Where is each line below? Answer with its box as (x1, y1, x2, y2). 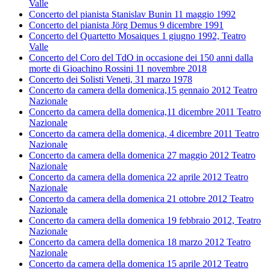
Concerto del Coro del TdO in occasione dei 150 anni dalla (29, 52, 253, 63)
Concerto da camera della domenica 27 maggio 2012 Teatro (29, 150, 256, 161)
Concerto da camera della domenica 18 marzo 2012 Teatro (29, 237, 251, 248)
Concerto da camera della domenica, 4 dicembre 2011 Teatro (29, 128, 259, 139)
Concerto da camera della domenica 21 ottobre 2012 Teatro (29, 193, 254, 204)
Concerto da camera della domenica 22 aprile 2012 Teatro (29, 172, 248, 183)
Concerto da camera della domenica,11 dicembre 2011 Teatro (29, 107, 261, 118)
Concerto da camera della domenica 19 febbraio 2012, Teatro (29, 215, 261, 226)
